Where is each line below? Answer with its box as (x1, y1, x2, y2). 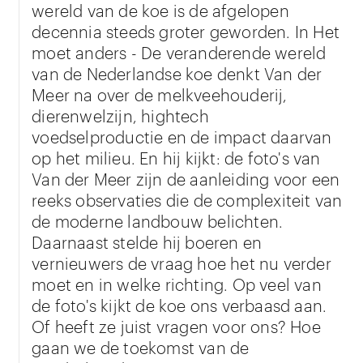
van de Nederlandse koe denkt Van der (32, 62, 322, 83)
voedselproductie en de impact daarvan (32, 125, 332, 147)
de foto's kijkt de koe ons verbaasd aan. (32, 293, 327, 315)
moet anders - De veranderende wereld (32, 41, 327, 62)
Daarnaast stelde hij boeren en (32, 230, 263, 252)
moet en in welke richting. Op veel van (32, 272, 322, 294)
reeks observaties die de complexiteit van (32, 188, 343, 210)
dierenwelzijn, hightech (32, 104, 209, 126)
